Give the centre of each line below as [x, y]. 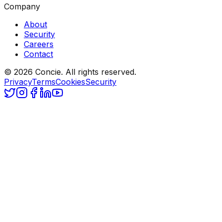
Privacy [18, 82]
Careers [39, 44]
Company [22, 6]
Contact [38, 54]
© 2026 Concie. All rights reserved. [70, 72]
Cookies [70, 82]
